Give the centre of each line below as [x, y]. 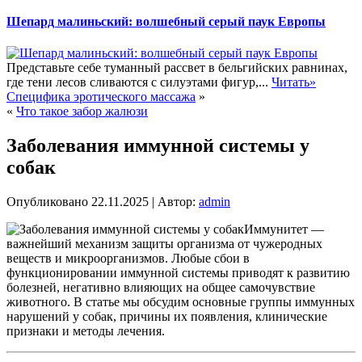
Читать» [294, 82]
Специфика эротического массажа [101, 97]
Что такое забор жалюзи [82, 112]
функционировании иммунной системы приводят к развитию [178, 272]
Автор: [177, 201]
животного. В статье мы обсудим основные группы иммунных [181, 301]
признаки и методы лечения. [86, 330]
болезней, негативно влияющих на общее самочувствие [161, 287]
